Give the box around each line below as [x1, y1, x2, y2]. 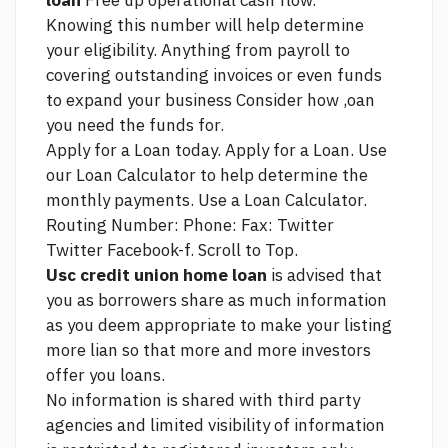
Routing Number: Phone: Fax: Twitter [46, 214, 334, 237]
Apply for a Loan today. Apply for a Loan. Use [46, 139, 387, 162]
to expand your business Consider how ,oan [46, 89, 375, 112]
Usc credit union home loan [46, 264, 267, 287]
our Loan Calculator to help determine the [46, 164, 368, 187]
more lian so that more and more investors [46, 339, 371, 362]
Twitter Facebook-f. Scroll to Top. [46, 239, 298, 262]
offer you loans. [46, 364, 165, 387]
